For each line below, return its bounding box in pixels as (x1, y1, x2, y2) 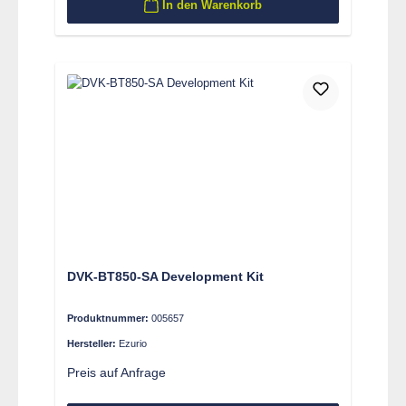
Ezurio (118, 337, 147, 349)
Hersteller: (66, 337, 119, 349)
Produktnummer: (66, 312, 151, 324)
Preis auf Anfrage (66, 364, 166, 380)
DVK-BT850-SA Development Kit (66, 268, 264, 284)
